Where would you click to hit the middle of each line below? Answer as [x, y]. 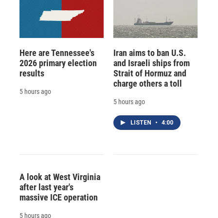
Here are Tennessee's [57, 53]
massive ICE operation [59, 197]
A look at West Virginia [60, 177]
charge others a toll [147, 83]
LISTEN [141, 122]
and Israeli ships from [151, 63]
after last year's [46, 187]
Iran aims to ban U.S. [149, 53]
